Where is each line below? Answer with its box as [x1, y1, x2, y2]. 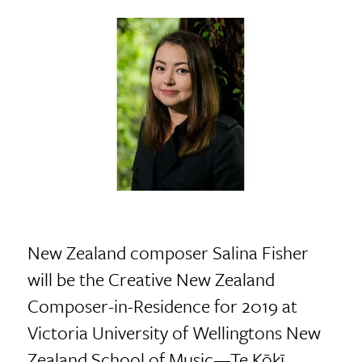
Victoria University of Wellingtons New [27, 318, 321, 346]
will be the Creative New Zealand [27, 265, 275, 293]
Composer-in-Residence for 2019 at [27, 292, 297, 319]
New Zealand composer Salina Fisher [27, 238, 309, 266]
